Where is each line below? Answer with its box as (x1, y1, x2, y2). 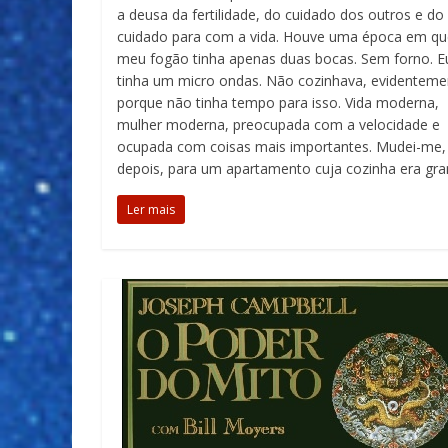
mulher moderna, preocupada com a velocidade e (117, 115, 440, 134)
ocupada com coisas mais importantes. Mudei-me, (117, 137, 446, 156)
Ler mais (127, 201, 175, 218)
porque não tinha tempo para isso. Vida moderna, (117, 93, 439, 112)
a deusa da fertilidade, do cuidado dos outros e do (117, 5, 444, 24)
